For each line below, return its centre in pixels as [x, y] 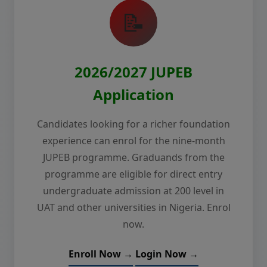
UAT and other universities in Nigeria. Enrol [133, 207]
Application [133, 94]
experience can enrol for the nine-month [133, 141]
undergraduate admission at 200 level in [133, 191]
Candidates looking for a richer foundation [133, 124]
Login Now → [167, 254]
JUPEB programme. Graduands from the [133, 157]
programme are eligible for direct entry [133, 174]
